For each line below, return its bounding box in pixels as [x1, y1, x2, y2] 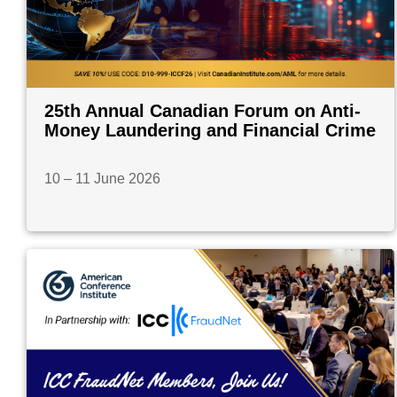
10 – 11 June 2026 [44, 171, 160, 187]
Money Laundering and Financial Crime [44, 121, 376, 141]
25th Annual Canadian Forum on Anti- [44, 101, 361, 121]
